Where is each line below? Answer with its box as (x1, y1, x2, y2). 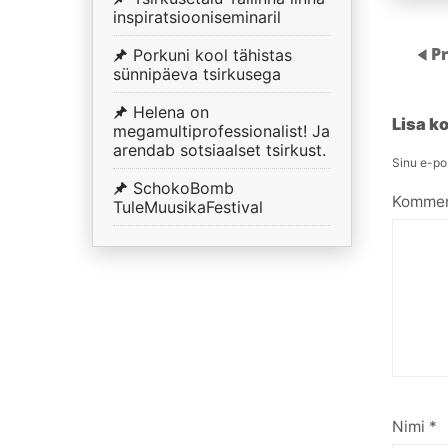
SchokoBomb (133, 178, 234, 199)
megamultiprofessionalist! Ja (113, 121, 330, 142)
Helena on (133, 102, 209, 123)
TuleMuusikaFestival (113, 197, 263, 218)
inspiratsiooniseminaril (113, 7, 281, 28)
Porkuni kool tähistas (133, 45, 292, 66)
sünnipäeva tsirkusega (113, 64, 281, 85)
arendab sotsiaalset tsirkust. (113, 140, 326, 161)
